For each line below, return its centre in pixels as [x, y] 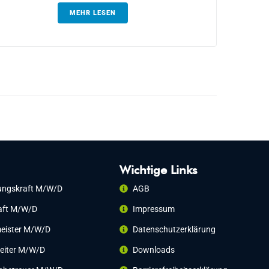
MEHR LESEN [93, 13]
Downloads [154, 249]
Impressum [154, 209]
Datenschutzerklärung [174, 229]
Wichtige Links [158, 170]
